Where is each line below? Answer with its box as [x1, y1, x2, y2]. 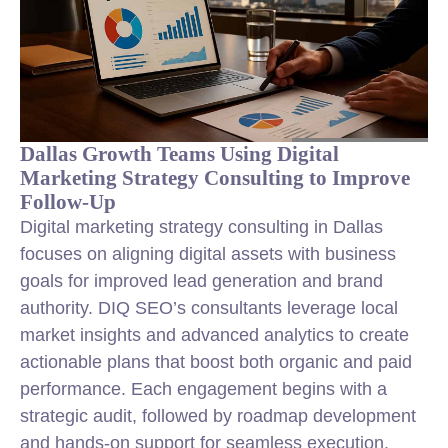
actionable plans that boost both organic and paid [20, 352, 412, 372]
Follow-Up [20, 190, 116, 213]
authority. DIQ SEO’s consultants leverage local [20, 298, 398, 318]
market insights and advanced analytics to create [20, 325, 409, 345]
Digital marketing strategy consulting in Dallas [20, 217, 383, 237]
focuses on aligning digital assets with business [20, 244, 396, 264]
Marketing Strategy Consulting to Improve [20, 166, 410, 189]
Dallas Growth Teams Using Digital [20, 142, 339, 165]
